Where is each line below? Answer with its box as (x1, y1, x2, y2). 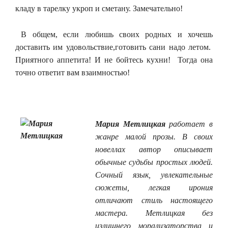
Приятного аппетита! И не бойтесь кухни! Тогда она (15, 55, 213, 64)
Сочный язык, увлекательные (95, 170, 213, 179)
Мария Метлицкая (95, 119, 165, 128)
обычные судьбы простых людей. (95, 157, 213, 166)
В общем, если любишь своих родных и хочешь (15, 30, 213, 39)
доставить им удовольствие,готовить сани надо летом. (15, 42, 213, 51)
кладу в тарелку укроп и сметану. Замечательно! (15, 4, 183, 13)
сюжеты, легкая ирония (95, 183, 213, 192)
